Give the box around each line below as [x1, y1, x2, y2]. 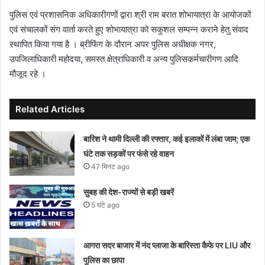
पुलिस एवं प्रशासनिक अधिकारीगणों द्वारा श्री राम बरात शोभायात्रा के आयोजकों [9, 9, 251, 20]
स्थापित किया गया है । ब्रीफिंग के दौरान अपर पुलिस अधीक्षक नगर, [9, 38, 216, 50]
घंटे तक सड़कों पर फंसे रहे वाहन [83, 148, 174, 159]
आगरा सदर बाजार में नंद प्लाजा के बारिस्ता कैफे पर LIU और [83, 240, 251, 250]
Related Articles [15, 104, 85, 115]
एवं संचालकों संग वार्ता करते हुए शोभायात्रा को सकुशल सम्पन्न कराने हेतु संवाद [9, 24, 248, 35]
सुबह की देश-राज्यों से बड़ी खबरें [83, 187, 174, 197]
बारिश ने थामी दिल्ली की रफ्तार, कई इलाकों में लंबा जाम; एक [83, 134, 250, 144]
